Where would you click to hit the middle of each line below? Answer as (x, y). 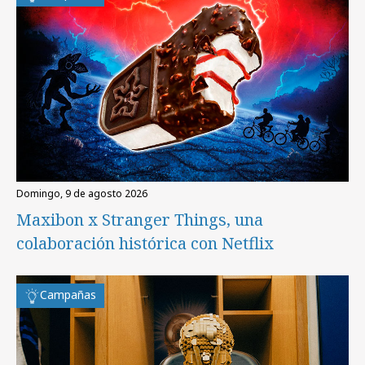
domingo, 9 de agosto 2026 (86, 194)
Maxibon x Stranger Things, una (140, 220)
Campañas (68, 295)
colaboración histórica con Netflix (145, 244)
